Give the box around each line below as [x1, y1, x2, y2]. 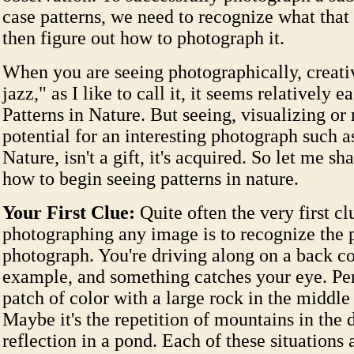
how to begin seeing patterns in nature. [2, 168, 299, 189]
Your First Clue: [2, 202, 140, 223]
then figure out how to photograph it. [2, 28, 284, 48]
